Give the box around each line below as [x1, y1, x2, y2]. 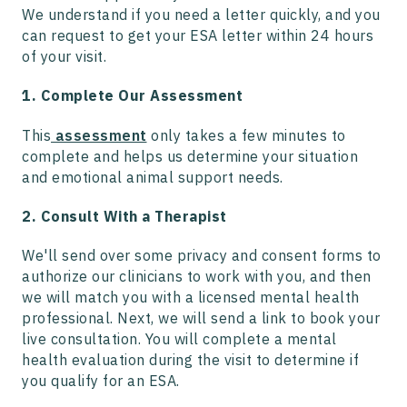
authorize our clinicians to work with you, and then [22, 267, 372, 286]
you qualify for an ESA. [22, 372, 180, 391]
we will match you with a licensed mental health [22, 288, 360, 307]
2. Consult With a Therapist [22, 207, 227, 226]
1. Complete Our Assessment [22, 86, 243, 105]
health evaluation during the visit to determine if [22, 351, 359, 370]
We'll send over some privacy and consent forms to [22, 246, 382, 265]
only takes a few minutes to [146, 126, 346, 145]
